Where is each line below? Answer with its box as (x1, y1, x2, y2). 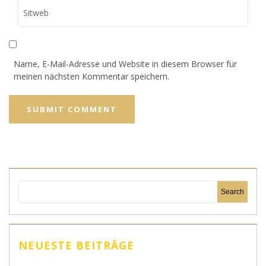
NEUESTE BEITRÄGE (18, 237, 134, 252)
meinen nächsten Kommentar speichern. (14, 70, 169, 82)
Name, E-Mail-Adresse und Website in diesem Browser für (14, 58, 237, 69)
